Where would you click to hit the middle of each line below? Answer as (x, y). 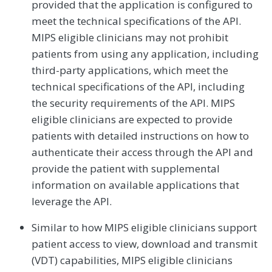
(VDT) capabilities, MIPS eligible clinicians (132, 260)
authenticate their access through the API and (142, 152)
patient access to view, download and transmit (144, 244)
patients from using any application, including (145, 54)
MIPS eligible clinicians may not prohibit (130, 38)
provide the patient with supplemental (126, 169)
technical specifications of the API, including (138, 87)
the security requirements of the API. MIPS (133, 103)
